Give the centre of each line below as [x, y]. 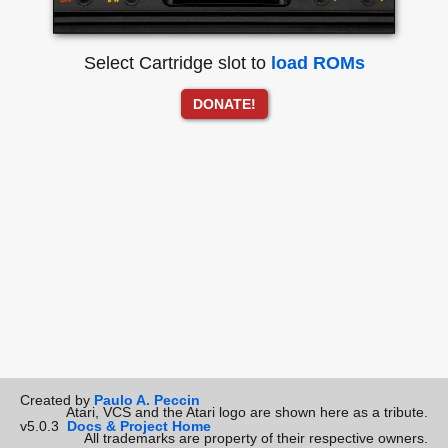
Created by [57, 400]
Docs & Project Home [139, 426]
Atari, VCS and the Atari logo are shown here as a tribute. [247, 412]
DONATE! [224, 104]
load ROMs [317, 63]
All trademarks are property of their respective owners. [256, 438]
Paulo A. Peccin [147, 400]
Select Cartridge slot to [177, 63]
